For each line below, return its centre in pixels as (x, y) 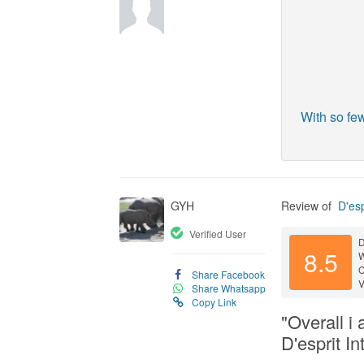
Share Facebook (228, 274)
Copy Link (214, 302)
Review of (309, 206)
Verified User (218, 234)
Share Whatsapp (228, 288)
